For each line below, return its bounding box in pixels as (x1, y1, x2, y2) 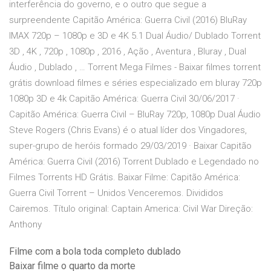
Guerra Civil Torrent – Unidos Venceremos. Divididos (9, 188, 223, 199)
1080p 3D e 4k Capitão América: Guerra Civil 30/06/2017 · (9, 93, 240, 105)
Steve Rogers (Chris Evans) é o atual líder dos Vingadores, (9, 125, 247, 136)
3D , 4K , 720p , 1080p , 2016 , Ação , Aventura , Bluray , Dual (9, 46, 246, 57)
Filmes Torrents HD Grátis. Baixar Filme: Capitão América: (9, 172, 240, 183)
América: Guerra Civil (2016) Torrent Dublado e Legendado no (9, 156, 259, 168)
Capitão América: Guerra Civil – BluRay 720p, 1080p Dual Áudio (9, 109, 261, 120)
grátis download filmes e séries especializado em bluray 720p (9, 77, 262, 89)
